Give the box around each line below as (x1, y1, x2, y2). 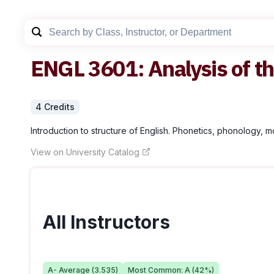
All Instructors (43, 211, 170, 234)
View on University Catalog (31, 146, 139, 157)
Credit (44, 101, 70, 112)
